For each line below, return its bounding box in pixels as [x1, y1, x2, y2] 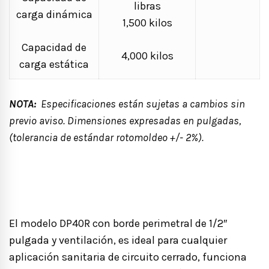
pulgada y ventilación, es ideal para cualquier [9, 233, 227, 247]
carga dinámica [16, 7, 92, 21]
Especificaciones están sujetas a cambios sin [38, 97, 245, 110]
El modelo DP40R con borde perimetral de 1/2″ [9, 216, 227, 230]
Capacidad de [22, 40, 86, 54]
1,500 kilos [122, 16, 172, 29]
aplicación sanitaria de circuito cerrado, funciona [9, 250, 247, 264]
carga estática [19, 57, 89, 71]
